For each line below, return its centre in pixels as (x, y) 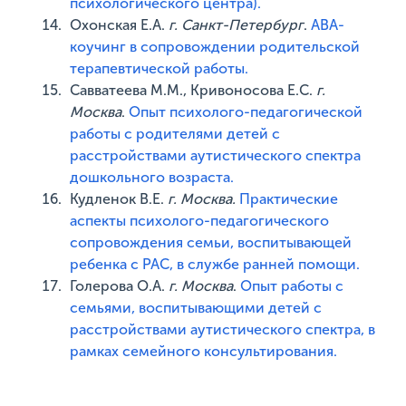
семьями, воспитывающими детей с (196, 308)
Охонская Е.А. (120, 25)
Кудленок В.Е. (119, 199)
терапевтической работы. (159, 68)
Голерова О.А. (120, 286)
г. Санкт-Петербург (237, 25)
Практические (289, 199)
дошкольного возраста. (152, 177)
